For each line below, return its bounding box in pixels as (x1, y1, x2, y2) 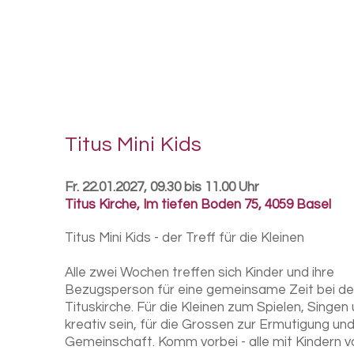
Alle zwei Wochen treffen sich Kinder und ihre (65, 265, 334, 280)
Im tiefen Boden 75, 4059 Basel (143, 198, 331, 212)
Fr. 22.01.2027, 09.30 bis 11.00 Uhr (65, 180, 259, 194)
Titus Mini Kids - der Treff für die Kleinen (65, 231, 304, 245)
